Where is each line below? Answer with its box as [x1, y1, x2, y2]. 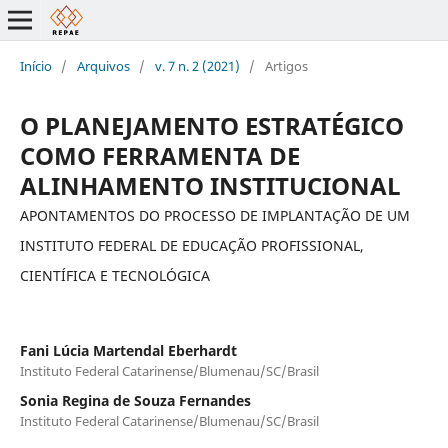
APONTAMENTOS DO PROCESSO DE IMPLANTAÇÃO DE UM [19, 205, 410, 225]
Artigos [264, 56, 308, 75]
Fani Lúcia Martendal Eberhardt [19, 340, 237, 360]
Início [19, 56, 52, 75]
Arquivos [76, 56, 130, 75]
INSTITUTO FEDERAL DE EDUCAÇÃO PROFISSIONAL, [19, 235, 364, 255]
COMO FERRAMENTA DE [19, 138, 300, 172]
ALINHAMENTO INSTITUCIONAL [19, 168, 401, 202]
